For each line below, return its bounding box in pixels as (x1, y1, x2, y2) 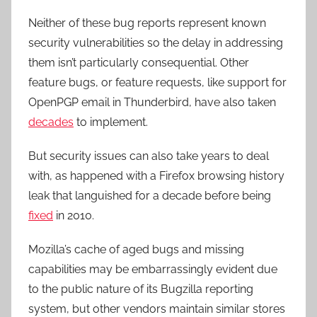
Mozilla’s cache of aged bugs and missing (28, 243, 244, 256)
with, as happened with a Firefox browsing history (28, 169, 284, 183)
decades (28, 115, 74, 129)
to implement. (74, 115, 148, 129)
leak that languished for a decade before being (28, 189, 271, 202)
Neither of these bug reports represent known (28, 16, 266, 30)
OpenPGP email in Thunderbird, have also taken (28, 96, 276, 109)
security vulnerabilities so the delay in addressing (28, 36, 283, 50)
